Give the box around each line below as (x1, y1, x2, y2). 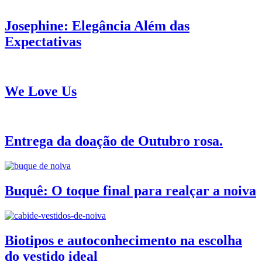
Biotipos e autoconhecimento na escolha (5, 232, 242, 248)
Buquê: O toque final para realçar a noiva (5, 182, 256, 198)
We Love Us (5, 84, 77, 99)
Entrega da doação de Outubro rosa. (5, 133, 223, 149)
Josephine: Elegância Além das (5, 18, 189, 34)
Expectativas (5, 34, 81, 50)
